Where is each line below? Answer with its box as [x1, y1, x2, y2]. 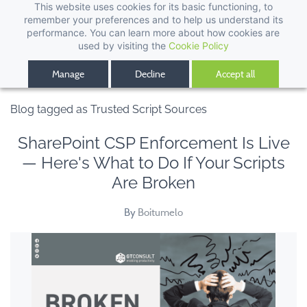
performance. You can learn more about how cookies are [27, 27, 280, 38]
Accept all [215, 68, 255, 80]
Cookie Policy [168, 40, 229, 51]
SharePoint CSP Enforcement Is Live [17, 133, 290, 153]
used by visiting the [77, 40, 169, 51]
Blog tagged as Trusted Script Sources [10, 103, 207, 116]
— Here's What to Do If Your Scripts [22, 153, 285, 173]
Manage [51, 68, 84, 80]
